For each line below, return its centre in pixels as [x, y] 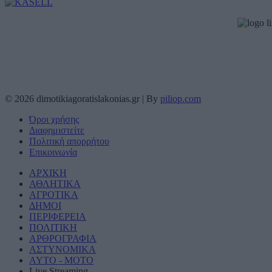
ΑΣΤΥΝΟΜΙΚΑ [63, 250]
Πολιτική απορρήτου [69, 141]
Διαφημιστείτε [57, 131]
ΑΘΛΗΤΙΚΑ [55, 184]
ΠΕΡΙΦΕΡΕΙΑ [58, 217]
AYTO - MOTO [61, 260]
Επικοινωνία [53, 152]
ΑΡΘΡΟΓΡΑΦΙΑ [63, 239]
